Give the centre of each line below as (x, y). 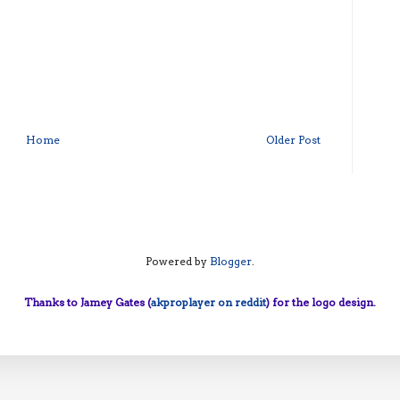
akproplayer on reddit (208, 302)
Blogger (231, 261)
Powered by (178, 261)
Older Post (293, 139)
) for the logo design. (321, 302)
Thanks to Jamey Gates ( (87, 302)
